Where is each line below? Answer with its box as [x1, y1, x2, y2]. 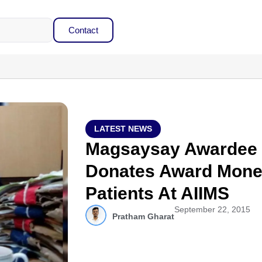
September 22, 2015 [174, 205, 251, 214]
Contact [68, 25, 98, 35]
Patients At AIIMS [85, 184, 230, 203]
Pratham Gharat [112, 212, 175, 221]
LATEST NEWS [94, 124, 153, 133]
